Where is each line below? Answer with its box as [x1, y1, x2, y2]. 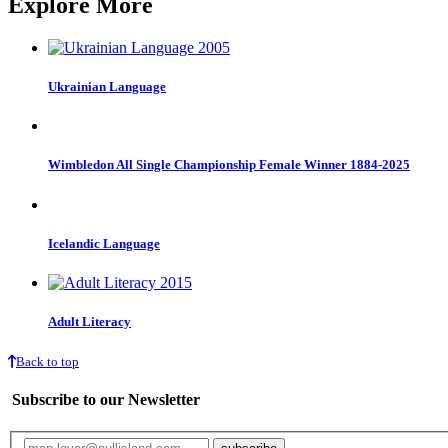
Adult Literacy [48, 314, 131, 330]
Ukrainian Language [48, 79, 166, 95]
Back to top [16, 354, 79, 370]
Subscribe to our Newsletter [8, 391, 200, 409]
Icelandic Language [48, 235, 160, 251]
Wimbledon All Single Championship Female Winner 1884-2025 [48, 157, 410, 173]
